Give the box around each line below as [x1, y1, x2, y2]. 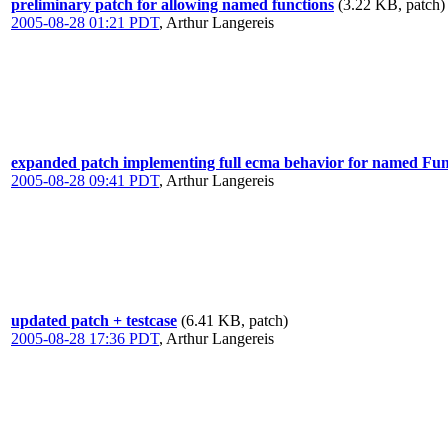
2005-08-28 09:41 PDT [11, 172, 159, 189]
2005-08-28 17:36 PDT [11, 330, 159, 347]
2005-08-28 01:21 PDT [11, 14, 159, 31]
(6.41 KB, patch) [181, 312, 288, 329]
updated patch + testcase [11, 312, 177, 329]
